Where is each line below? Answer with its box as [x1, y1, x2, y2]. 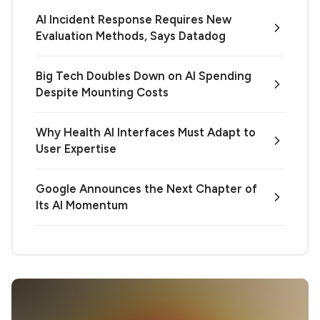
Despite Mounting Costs [36, 84, 169, 99]
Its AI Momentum [36, 197, 128, 212]
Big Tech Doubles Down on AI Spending [36, 68, 251, 83]
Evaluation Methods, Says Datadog [36, 28, 226, 43]
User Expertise [36, 141, 116, 156]
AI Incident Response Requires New [36, 11, 231, 26]
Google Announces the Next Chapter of [36, 181, 257, 196]
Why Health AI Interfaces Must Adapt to [36, 124, 256, 139]
